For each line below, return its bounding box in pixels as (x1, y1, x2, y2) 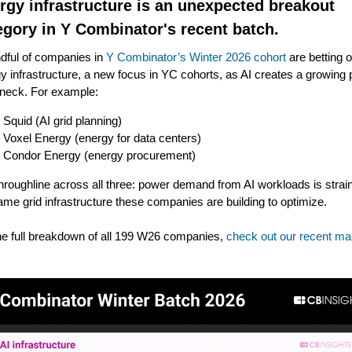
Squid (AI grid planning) (3, 114, 122, 127)
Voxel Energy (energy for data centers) (3, 131, 201, 145)
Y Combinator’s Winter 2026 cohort (106, 50, 286, 64)
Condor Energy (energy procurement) (3, 148, 196, 162)
